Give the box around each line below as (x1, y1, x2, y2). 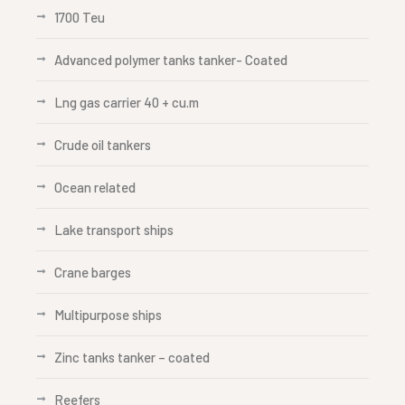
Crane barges (54, 264, 131, 280)
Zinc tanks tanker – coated (54, 349, 210, 365)
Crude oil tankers (54, 137, 151, 153)
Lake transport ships (54, 221, 174, 238)
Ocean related (54, 179, 136, 195)
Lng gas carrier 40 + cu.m (54, 94, 199, 110)
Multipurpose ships (54, 306, 162, 323)
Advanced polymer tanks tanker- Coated (54, 52, 287, 68)
